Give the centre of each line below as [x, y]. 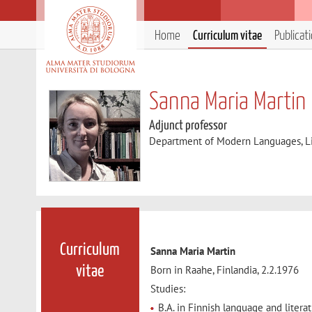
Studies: [168, 289]
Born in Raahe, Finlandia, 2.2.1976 [225, 270]
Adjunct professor [188, 126]
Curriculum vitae [227, 36]
